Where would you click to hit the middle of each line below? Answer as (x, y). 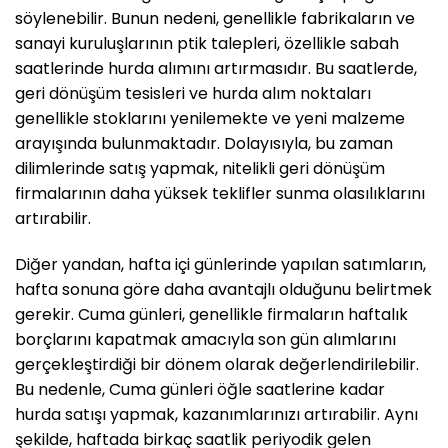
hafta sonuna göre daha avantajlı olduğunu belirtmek (223, 289)
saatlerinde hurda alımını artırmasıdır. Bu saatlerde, (216, 68)
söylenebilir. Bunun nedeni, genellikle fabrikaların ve (215, 18)
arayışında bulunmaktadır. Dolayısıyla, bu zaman (204, 143)
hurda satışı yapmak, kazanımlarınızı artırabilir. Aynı (216, 414)
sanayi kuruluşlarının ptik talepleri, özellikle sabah (207, 43)
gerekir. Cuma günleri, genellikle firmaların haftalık (211, 314)
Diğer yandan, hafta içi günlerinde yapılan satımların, (220, 264)
